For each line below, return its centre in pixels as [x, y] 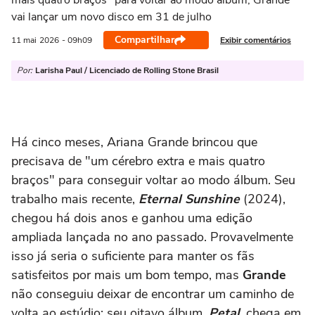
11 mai [24, 40]
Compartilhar [144, 40]
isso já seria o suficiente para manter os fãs [133, 256]
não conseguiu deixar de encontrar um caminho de [153, 294]
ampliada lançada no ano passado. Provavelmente [152, 237]
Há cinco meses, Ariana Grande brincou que [134, 142]
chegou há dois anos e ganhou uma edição [132, 218]
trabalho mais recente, [75, 199]
